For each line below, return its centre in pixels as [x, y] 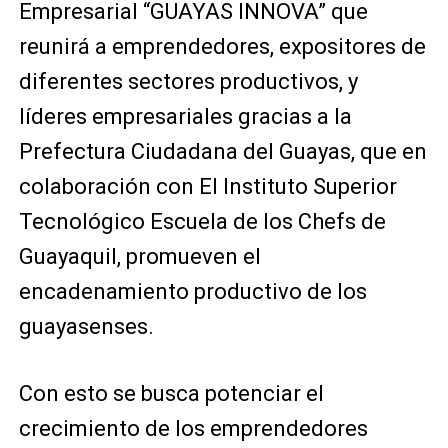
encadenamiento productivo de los [192, 291]
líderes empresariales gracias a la [185, 116]
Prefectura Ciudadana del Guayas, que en [222, 151]
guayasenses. [86, 326]
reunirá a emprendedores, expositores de [222, 46]
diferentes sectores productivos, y [188, 81]
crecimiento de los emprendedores [193, 428]
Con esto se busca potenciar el [171, 393]
